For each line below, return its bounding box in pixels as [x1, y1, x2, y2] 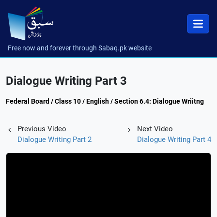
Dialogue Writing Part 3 [6, 74, 127, 88]
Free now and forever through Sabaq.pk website [8, 44, 152, 52]
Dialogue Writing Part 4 [137, 135, 211, 144]
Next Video [137, 124, 173, 133]
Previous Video [17, 124, 66, 133]
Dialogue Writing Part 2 [17, 135, 92, 144]
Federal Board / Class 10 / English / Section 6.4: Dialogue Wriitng [6, 97, 204, 105]
